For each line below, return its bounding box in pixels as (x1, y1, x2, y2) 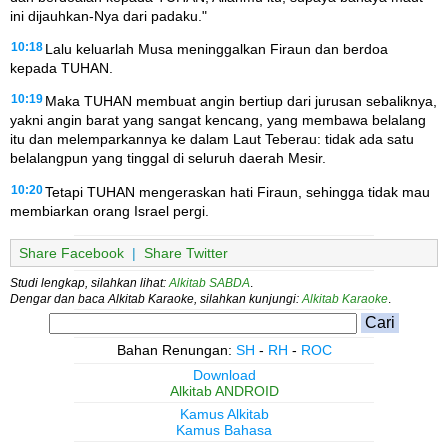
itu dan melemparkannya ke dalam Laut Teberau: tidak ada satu (10, 131, 414, 148)
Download (192, 367, 256, 384)
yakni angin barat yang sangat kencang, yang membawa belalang (10, 112, 426, 129)
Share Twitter (144, 245, 228, 262)
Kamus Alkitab (179, 406, 269, 423)
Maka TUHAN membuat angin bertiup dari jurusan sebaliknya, (45, 93, 437, 110)
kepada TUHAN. (10, 59, 113, 76)
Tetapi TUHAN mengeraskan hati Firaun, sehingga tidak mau (45, 183, 430, 200)
